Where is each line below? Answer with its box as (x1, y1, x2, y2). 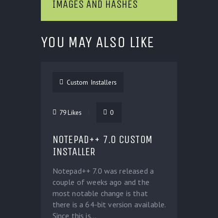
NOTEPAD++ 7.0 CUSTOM (52, 133, 153, 146)
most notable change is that (52, 188, 148, 199)
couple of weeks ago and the (52, 177, 149, 187)
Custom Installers (66, 78, 117, 87)
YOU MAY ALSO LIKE (41, 33, 154, 51)
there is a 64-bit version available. (52, 200, 166, 210)
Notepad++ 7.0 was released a (52, 166, 154, 176)
